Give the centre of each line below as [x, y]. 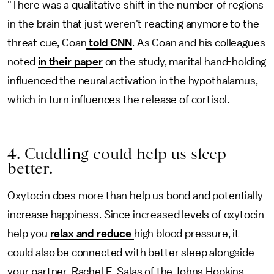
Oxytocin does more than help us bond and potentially [135, 196]
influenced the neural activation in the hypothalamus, [133, 81]
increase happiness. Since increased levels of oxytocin [136, 215]
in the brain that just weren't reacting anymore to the [133, 24]
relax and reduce [92, 234]
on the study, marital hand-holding [184, 62]
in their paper [70, 62]
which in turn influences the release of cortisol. [119, 100]
